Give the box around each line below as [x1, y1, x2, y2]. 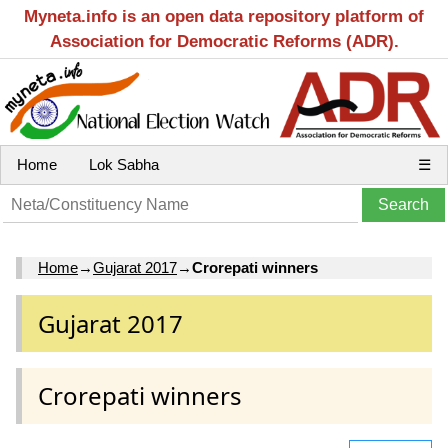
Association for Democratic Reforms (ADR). [49, 32, 399, 51]
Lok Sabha [89, 156, 159, 173]
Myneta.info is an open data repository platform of [24, 7, 424, 26]
